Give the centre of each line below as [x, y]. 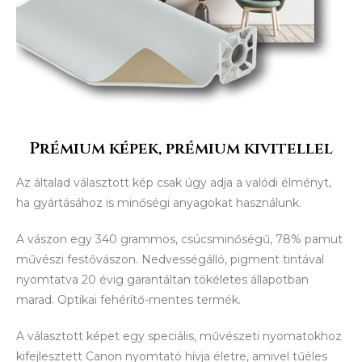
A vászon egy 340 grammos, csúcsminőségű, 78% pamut [179, 240]
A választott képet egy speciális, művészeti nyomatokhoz [179, 337]
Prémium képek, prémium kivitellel [181, 149]
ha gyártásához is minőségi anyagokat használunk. [160, 203]
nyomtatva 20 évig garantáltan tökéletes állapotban [162, 280]
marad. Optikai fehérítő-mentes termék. [130, 300]
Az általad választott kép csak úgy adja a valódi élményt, [174, 183]
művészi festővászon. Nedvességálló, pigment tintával [170, 260]
